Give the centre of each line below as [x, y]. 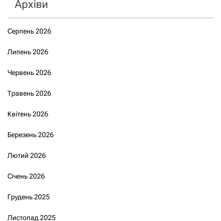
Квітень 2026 [28, 114]
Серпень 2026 [29, 31]
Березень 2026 [31, 134]
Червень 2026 [29, 72]
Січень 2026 [26, 176]
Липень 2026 [28, 52]
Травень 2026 [29, 93]
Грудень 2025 [29, 197]
